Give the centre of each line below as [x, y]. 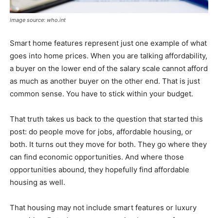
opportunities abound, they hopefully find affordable [100, 170]
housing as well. [37, 182]
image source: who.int [38, 20]
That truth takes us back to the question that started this [106, 119]
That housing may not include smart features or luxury [103, 208]
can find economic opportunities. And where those [97, 157]
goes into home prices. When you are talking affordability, [109, 56]
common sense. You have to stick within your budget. [101, 94]
